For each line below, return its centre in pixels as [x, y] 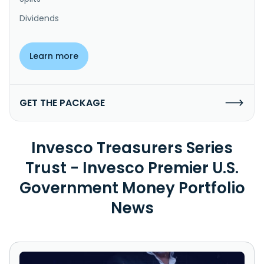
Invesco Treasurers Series [132, 148]
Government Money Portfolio [132, 188]
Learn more [54, 56]
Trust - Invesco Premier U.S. [132, 168]
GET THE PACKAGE [62, 103]
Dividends [39, 18]
